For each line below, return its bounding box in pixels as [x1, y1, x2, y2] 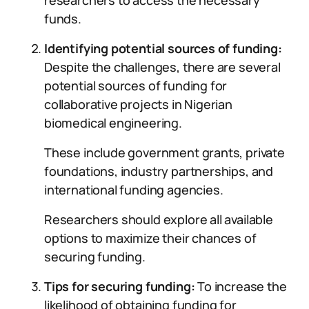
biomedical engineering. [44, 114, 182, 131]
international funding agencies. [44, 181, 223, 198]
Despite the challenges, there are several [44, 59, 281, 75]
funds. [44, 10, 81, 27]
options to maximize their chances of [44, 230, 257, 246]
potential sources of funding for [44, 77, 228, 94]
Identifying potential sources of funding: [44, 40, 282, 57]
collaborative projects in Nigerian [44, 96, 232, 112]
